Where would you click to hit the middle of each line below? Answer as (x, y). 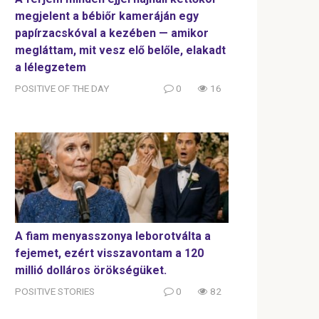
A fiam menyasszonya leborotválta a (113, 236)
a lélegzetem (51, 67)
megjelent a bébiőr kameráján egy (107, 16)
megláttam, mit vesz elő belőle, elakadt (120, 50)
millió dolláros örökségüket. (91, 270)
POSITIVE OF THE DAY (62, 88)
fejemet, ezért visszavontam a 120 (109, 253)
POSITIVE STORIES (55, 291)
